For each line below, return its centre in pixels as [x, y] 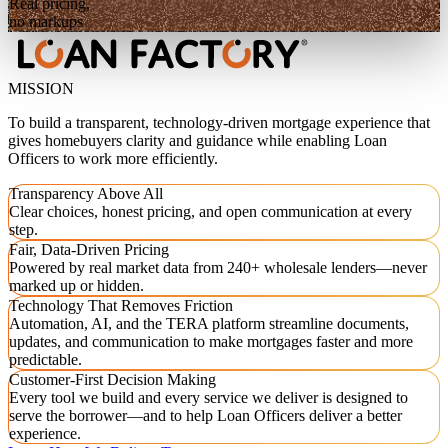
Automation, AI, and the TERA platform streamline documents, [209, 324]
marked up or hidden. [76, 286]
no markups [46, 22]
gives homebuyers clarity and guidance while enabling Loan [197, 141]
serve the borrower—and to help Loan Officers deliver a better [205, 416]
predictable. [45, 360]
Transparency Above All [86, 194]
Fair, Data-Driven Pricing [89, 250]
